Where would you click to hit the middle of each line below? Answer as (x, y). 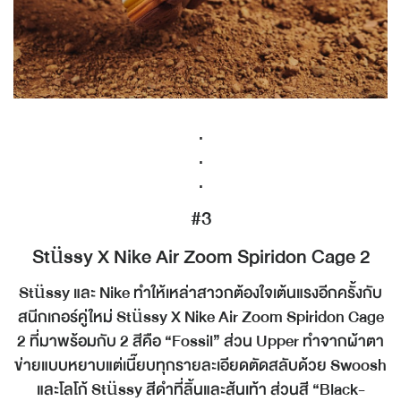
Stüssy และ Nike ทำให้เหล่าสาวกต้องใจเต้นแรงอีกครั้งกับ (200, 292)
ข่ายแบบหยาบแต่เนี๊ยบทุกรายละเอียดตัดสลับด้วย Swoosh (200, 365)
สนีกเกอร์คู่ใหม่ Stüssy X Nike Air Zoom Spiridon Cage (200, 316)
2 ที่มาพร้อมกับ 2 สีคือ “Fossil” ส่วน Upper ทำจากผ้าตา (200, 341)
